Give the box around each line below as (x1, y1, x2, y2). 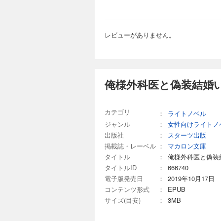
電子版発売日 (105, 174, 143, 183)
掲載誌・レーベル (105, 141, 156, 150)
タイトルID (105, 163, 137, 172)
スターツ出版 (168, 130, 206, 140)
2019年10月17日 (168, 174, 215, 183)
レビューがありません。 (105, 30, 175, 39)
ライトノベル (168, 109, 206, 118)
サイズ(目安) (105, 195, 141, 205)
